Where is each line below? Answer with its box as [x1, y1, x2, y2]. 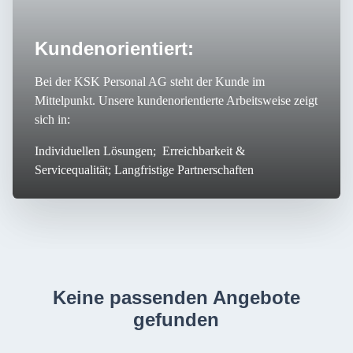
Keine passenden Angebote [52, 287, 300, 308]
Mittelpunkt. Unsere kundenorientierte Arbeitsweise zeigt [35, 94, 318, 107]
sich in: [35, 113, 70, 126]
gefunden [133, 309, 220, 330]
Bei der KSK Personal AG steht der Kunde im [35, 75, 265, 88]
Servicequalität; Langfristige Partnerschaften [35, 163, 254, 176]
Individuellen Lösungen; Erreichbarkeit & [35, 144, 245, 158]
